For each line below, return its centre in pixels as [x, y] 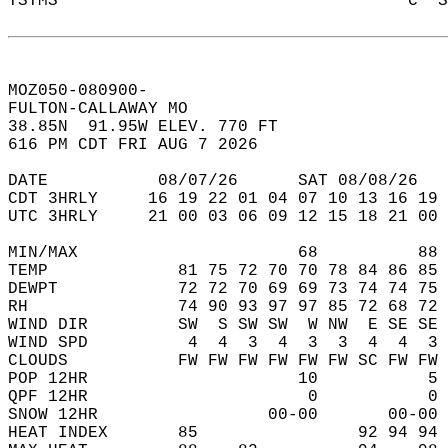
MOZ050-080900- [88, 91]
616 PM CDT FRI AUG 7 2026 [143, 145]
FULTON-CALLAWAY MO [113, 109]
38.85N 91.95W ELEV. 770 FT [153, 127]
